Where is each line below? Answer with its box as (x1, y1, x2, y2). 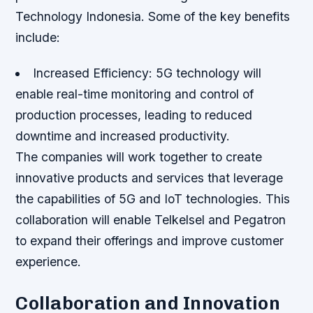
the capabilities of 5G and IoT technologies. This (15, 191, 291, 207)
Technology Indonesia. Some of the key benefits (15, 9, 291, 24)
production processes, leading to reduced (15, 108, 253, 123)
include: (15, 30, 61, 45)
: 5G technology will (148, 66, 261, 81)
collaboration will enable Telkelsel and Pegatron (15, 212, 286, 228)
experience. (15, 254, 82, 270)
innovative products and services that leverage (15, 170, 284, 186)
